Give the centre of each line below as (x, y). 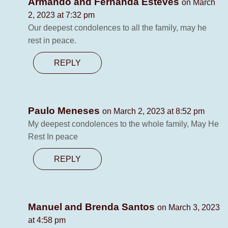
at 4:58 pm (47, 220)
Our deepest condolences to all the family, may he (117, 28)
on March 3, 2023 (189, 208)
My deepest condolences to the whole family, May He (123, 124)
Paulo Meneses (65, 111)
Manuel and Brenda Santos (93, 207)
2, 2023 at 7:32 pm (61, 15)
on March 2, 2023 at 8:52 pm (153, 111)
